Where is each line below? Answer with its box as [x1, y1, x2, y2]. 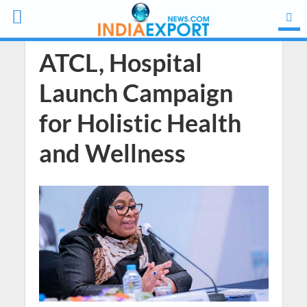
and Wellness [38, 138, 186, 168]
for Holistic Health [38, 108, 241, 138]
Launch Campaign [38, 78, 233, 108]
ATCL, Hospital [38, 48, 202, 77]
